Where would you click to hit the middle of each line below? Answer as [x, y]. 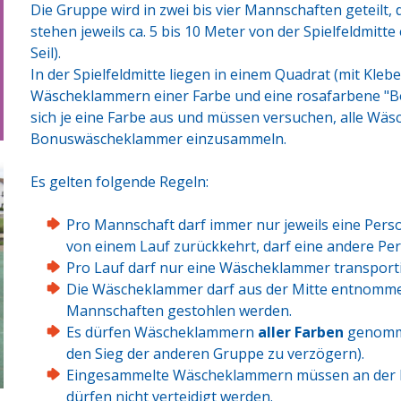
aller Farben [301, 332]
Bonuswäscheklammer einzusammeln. [158, 138]
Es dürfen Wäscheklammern [162, 332]
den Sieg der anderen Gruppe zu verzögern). [215, 353]
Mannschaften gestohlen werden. [179, 310]
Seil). [46, 52]
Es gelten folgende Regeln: [119, 181]
